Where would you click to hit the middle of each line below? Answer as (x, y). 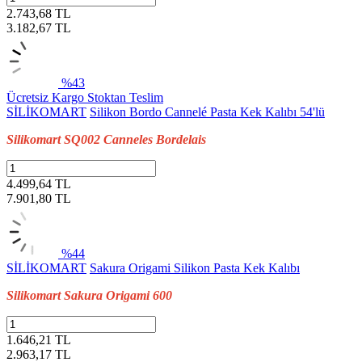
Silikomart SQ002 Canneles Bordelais (106, 139)
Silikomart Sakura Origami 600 (89, 295)
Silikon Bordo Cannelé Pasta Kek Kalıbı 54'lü (207, 112)
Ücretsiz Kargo (47, 97)
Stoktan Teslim (125, 97)
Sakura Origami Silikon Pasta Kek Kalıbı (195, 267)
